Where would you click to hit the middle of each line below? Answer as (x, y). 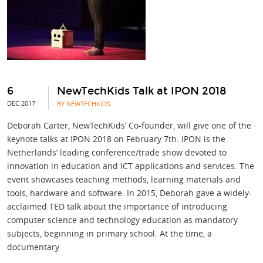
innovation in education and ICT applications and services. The (131, 166)
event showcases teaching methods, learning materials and (124, 180)
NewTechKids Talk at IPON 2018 (141, 91)
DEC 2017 (21, 103)
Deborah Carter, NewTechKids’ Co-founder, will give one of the (129, 126)
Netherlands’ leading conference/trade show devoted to (117, 153)
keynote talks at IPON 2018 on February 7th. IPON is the (116, 139)
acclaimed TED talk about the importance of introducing (117, 207)
